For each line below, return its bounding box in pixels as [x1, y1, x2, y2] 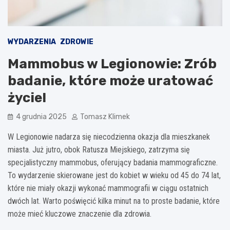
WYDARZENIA [8, 37, 56, 46]
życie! [8, 89, 46, 106]
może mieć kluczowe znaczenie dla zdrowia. [8, 208, 151, 219]
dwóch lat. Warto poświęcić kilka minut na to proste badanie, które [8, 196, 220, 206]
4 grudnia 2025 [16, 112, 67, 121]
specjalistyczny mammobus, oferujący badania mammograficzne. [8, 157, 218, 167]
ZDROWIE [60, 37, 93, 46]
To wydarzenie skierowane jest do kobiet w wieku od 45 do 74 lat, [8, 170, 221, 180]
